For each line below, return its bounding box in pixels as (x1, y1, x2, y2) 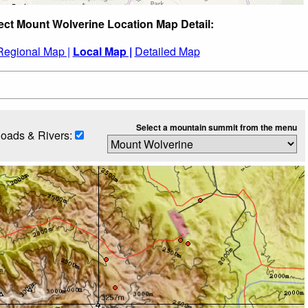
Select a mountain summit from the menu (135, 120, 297, 133)
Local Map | (72, 43, 132, 59)
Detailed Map (134, 43, 200, 59)
